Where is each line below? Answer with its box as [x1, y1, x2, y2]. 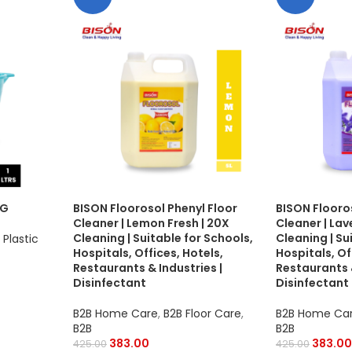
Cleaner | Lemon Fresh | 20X [73, 214, 229, 231]
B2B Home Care [73, 305, 158, 321]
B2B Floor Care [163, 305, 241, 321]
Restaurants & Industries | [73, 259, 222, 276]
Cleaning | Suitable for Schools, [73, 229, 253, 246]
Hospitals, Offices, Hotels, [73, 244, 223, 261]
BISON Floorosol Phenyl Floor [73, 200, 237, 216]
